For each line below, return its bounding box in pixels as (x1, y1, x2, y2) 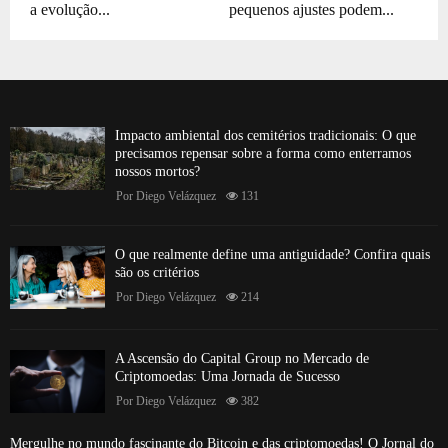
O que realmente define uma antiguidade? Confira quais (115, 246, 430, 262)
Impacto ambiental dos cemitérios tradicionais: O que (115, 127, 416, 143)
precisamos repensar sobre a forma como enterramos (115, 145, 411, 161)
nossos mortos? (115, 163, 200, 179)
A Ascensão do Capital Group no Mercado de (115, 350, 369, 366)
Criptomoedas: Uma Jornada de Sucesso (115, 368, 340, 384)
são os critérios (115, 264, 199, 280)
